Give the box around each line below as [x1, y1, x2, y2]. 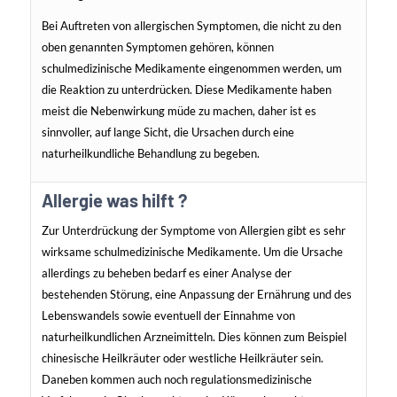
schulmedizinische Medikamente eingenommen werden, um [41, 61, 342, 76]
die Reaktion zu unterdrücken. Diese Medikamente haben [41, 82, 331, 97]
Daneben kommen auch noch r [41, 372, 195, 387]
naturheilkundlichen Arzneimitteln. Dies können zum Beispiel [41, 330, 346, 345]
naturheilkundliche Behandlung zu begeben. [41, 146, 260, 161]
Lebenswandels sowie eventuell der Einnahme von [41, 308, 295, 323]
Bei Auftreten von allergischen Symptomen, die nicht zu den [41, 19, 341, 34]
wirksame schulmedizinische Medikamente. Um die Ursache [41, 245, 343, 260]
